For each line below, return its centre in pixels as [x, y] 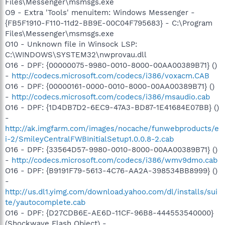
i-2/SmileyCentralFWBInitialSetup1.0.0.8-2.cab [89, 139]
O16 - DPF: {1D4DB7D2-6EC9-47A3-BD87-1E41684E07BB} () [112, 107]
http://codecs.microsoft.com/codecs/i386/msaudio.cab [111, 97]
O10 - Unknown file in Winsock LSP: [71, 44]
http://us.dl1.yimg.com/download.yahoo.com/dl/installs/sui [111, 192]
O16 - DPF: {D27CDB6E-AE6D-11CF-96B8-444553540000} [109, 213]
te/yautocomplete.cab [45, 202]
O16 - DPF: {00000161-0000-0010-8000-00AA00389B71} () [110, 86]
